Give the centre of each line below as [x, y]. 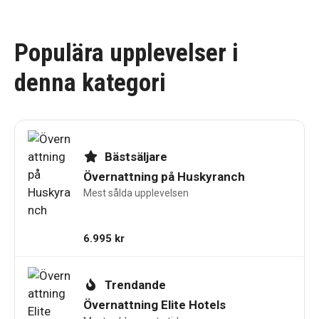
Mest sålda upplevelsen [136, 193]
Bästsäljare [135, 157]
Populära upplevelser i [126, 53]
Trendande [134, 284]
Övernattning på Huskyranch [164, 177]
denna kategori [90, 83]
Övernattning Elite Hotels [155, 304]
